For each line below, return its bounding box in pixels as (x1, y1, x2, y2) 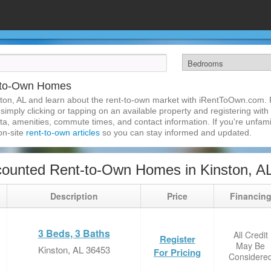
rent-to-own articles (26, 128, 100, 137)
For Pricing (154, 246, 201, 259)
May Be (236, 240, 265, 252)
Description (50, 190, 98, 202)
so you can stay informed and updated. (100, 128, 252, 137)
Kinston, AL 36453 (38, 243, 110, 256)
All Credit (233, 229, 268, 241)
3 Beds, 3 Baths (38, 226, 110, 240)
